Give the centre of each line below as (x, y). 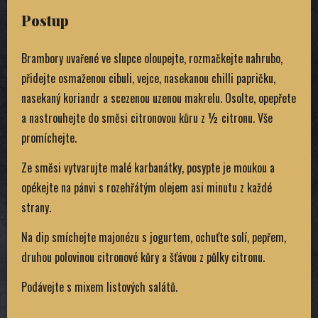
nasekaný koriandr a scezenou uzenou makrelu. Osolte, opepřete (159, 98)
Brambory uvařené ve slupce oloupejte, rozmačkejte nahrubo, (152, 59)
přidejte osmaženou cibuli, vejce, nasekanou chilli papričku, (148, 78)
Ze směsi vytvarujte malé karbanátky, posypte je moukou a (148, 168)
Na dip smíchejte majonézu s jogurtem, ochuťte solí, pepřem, (154, 237)
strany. (36, 208)
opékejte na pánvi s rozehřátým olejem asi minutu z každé (147, 188)
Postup (45, 21)
